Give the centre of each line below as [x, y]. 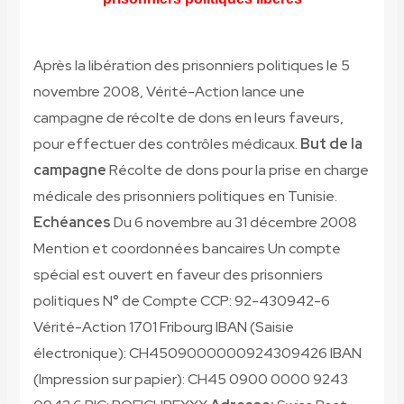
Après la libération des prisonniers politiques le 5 [191, 66]
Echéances [72, 223]
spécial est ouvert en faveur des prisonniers [178, 275]
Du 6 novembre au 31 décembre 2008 [234, 223]
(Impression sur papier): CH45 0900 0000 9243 [190, 380]
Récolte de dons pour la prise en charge [239, 170]
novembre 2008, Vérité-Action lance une [169, 92]
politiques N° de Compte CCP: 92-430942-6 [181, 301]
